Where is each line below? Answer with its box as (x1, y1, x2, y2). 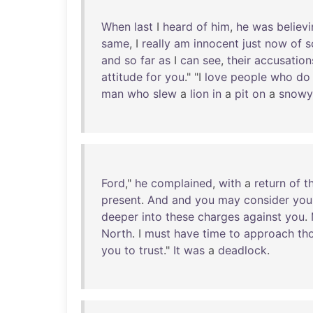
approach (244, 226, 294, 240)
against (243, 210, 282, 224)
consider (244, 193, 289, 207)
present (101, 193, 141, 207)
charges (198, 210, 240, 224)
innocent (194, 36, 239, 50)
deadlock (218, 243, 267, 257)
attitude (101, 70, 143, 84)
